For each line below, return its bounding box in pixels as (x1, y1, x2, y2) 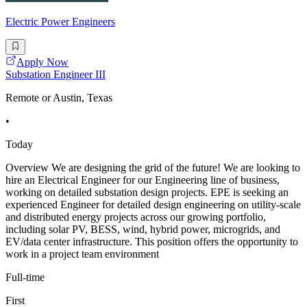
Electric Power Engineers (5, 16, 115, 28)
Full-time (5, 271, 45, 283)
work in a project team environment (5, 247, 159, 260)
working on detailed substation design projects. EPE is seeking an (5, 186, 288, 198)
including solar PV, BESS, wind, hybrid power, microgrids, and (5, 223, 280, 235)
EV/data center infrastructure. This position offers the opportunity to (5, 235, 298, 247)
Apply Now (16, 56, 69, 68)
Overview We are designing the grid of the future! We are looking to (5, 161, 300, 173)
